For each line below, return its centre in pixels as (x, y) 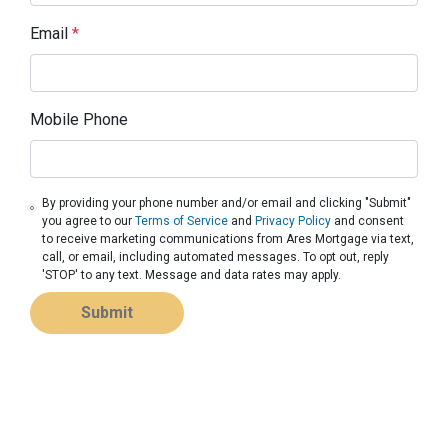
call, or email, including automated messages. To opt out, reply (216, 256)
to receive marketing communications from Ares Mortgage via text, (228, 238)
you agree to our (89, 220)
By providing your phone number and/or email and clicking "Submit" (227, 202)
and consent (368, 220)
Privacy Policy (293, 220)
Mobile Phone (79, 119)
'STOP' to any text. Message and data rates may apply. (192, 274)
